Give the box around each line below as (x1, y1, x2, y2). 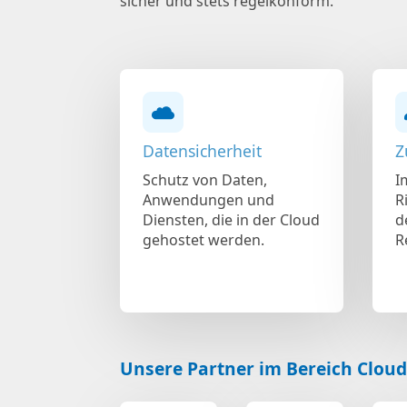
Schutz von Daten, (143, 169, 267, 190)
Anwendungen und (143, 189, 274, 210)
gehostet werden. (143, 229, 264, 250)
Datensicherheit (143, 139, 262, 162)
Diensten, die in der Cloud (143, 209, 320, 230)
